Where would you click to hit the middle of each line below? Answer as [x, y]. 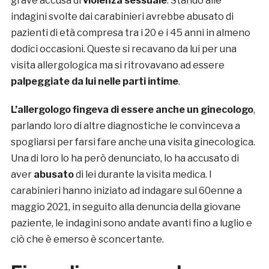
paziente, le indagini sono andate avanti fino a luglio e [131, 223]
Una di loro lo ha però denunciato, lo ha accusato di [125, 159]
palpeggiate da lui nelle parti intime [94, 82]
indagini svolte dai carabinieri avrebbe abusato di [122, 17]
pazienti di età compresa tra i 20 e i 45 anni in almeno [130, 33]
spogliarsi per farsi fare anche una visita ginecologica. [133, 142]
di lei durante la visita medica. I [143, 175]
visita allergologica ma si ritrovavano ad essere [117, 65]
